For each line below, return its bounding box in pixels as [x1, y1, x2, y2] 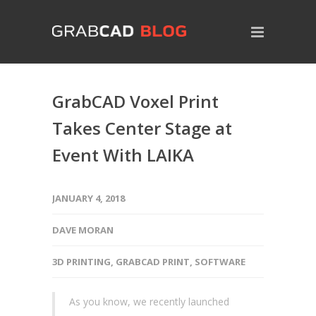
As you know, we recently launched [69, 295, 229, 308]
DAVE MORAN [52, 224, 114, 236]
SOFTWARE [195, 255, 245, 268]
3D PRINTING [52, 255, 111, 268]
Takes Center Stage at [52, 116, 232, 140]
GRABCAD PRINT [116, 255, 190, 268]
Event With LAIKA [52, 143, 194, 166]
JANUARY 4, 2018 [52, 192, 125, 205]
